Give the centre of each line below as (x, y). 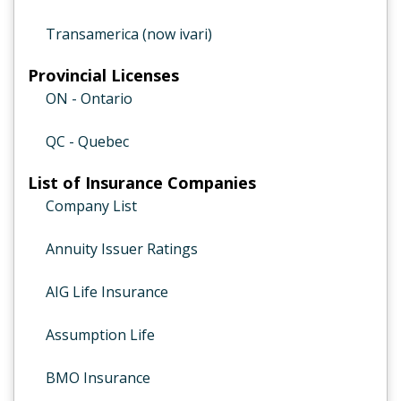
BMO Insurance (98, 378)
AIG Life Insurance (107, 292)
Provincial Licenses (103, 75)
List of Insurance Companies (142, 183)
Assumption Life (100, 335)
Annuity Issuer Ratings (122, 249)
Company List (91, 206)
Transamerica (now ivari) (129, 34)
